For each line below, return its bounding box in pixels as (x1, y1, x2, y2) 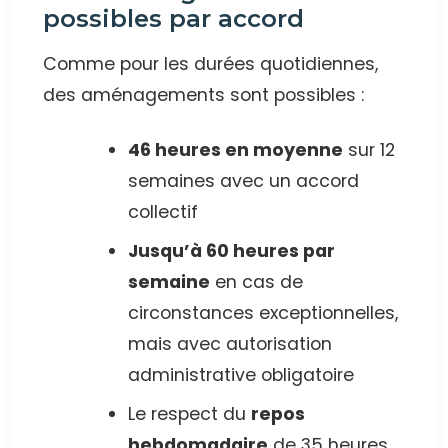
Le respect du (128, 402, 251, 427)
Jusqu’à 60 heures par (128, 239, 335, 264)
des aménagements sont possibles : (43, 83, 365, 108)
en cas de (210, 270, 303, 295)
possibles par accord (43, 4, 305, 34)
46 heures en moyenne (128, 138, 343, 163)
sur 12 (343, 138, 395, 163)
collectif (128, 200, 198, 225)
